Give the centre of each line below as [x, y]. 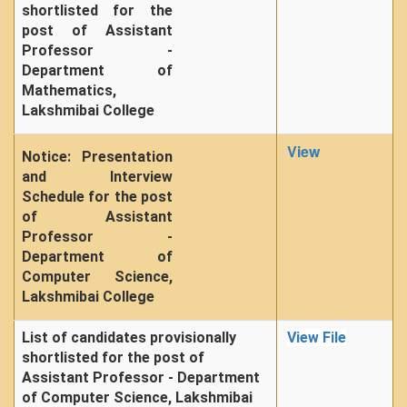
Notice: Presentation [97, 157]
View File [317, 338]
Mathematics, [69, 90]
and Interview [97, 177]
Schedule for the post [97, 197]
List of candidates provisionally [129, 338]
